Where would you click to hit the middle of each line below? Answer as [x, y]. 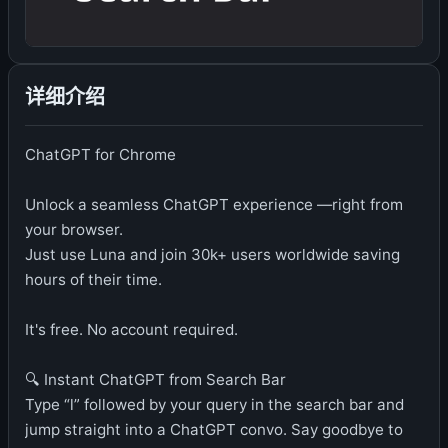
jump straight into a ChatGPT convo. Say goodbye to [214, 429]
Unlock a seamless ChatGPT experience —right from [214, 204]
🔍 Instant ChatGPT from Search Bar [155, 379]
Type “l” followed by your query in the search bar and [214, 404]
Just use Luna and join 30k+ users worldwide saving [212, 254]
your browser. [74, 229]
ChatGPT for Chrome [100, 154]
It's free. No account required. [131, 329]
